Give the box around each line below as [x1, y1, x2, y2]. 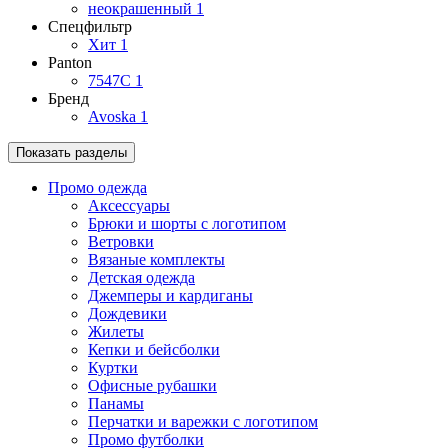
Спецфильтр [48, 18, 132, 36]
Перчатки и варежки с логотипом [88, 413, 318, 431]
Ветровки [88, 233, 154, 251]
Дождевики [88, 305, 167, 323]
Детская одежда [88, 269, 195, 287]
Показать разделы [16, 145, 127, 161]
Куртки [88, 359, 138, 377]
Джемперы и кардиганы [88, 287, 253, 305]
